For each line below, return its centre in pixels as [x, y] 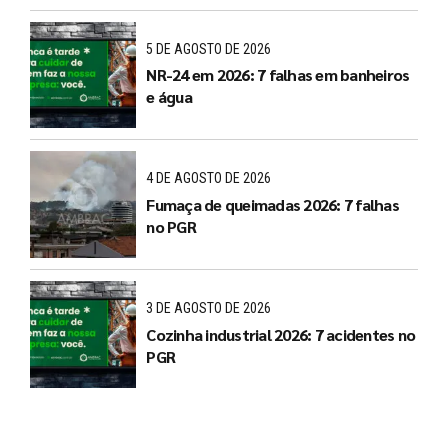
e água [169, 97]
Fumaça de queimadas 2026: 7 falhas [272, 204]
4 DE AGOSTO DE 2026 [209, 178]
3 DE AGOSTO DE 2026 [209, 308]
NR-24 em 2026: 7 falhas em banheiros [278, 75]
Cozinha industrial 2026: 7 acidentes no [281, 334]
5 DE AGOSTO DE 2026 [209, 48]
